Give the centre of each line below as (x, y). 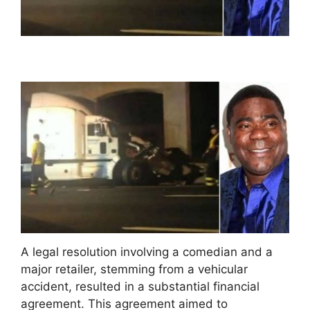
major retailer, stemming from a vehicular (134, 269)
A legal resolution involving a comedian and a (147, 252)
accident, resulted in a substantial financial (140, 286)
